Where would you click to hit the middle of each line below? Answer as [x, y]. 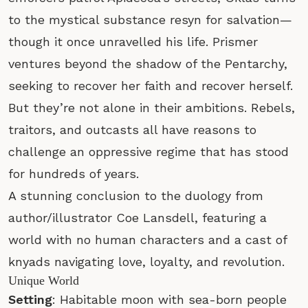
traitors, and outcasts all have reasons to [132, 129]
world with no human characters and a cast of [147, 239]
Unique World [44, 280]
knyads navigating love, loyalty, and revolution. [146, 261]
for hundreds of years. [74, 173]
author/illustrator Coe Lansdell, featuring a [137, 217]
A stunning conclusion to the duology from [136, 195]
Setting [30, 299]
